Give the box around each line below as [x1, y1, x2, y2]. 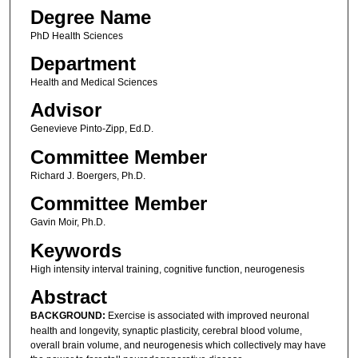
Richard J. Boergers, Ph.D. [30, 169, 145, 181]
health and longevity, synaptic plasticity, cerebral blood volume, [30, 325, 302, 336]
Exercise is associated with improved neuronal [107, 310, 309, 321]
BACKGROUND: [30, 310, 108, 321]
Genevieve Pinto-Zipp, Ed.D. [30, 123, 153, 135]
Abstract [30, 286, 107, 308]
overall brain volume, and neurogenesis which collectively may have [30, 340, 326, 351]
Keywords [30, 239, 121, 261]
